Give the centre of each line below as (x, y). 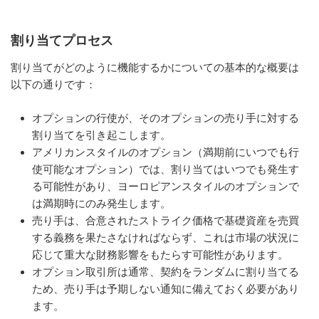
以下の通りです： (53, 85)
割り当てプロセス (62, 40)
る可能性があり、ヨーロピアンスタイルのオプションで (166, 186)
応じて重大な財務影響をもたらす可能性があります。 (160, 254)
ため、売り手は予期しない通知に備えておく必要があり (166, 288)
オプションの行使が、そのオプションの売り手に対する (166, 117)
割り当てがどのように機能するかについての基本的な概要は (155, 68)
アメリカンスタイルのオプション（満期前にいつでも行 (166, 152)
